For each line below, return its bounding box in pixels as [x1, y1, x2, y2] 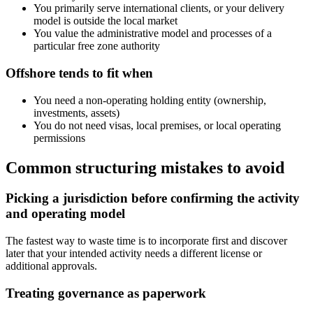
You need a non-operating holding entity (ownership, [34, 94, 266, 106]
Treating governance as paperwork [6, 285, 206, 300]
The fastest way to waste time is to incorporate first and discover [6, 235, 287, 247]
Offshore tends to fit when [6, 65, 153, 80]
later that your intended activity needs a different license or [6, 247, 262, 260]
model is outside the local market [34, 15, 177, 27]
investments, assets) [34, 106, 119, 119]
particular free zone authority [34, 40, 160, 52]
